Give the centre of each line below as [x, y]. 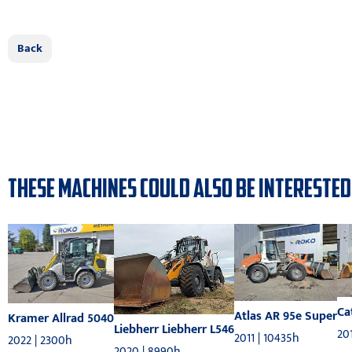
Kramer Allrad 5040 [61, 319]
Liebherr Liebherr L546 [174, 329]
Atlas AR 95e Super [286, 317]
